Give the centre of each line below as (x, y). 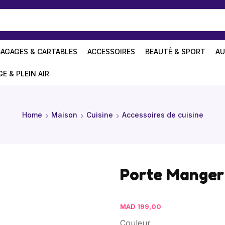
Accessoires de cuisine (162, 115)
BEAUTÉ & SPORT (175, 51)
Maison (64, 115)
